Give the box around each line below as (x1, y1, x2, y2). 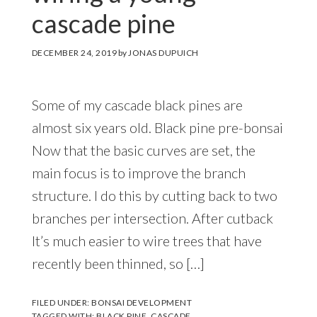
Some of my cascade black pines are (31, 96, 243, 114)
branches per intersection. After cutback (31, 209, 273, 227)
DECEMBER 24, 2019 (31, 47, 117, 59)
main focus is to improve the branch (31, 164, 246, 182)
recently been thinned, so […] (31, 255, 204, 272)
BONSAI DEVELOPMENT (91, 297, 192, 309)
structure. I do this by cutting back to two (31, 187, 277, 204)
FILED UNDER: (31, 297, 92, 309)
